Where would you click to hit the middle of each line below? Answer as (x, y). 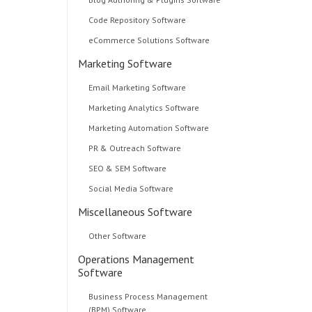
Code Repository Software (137, 20)
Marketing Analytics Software (144, 108)
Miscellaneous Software (135, 212)
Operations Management (136, 259)
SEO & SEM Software (127, 168)
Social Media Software (131, 188)
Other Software (117, 236)
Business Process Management (148, 296)
